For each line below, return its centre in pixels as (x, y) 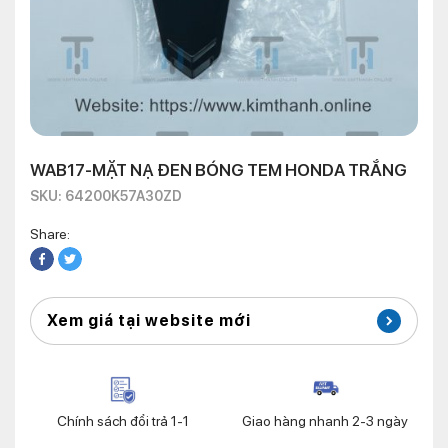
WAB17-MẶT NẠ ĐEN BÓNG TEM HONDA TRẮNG (218, 170)
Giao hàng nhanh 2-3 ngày (325, 421)
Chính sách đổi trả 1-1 (123, 421)
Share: (50, 234)
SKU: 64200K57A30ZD (106, 196)
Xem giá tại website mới (149, 321)
